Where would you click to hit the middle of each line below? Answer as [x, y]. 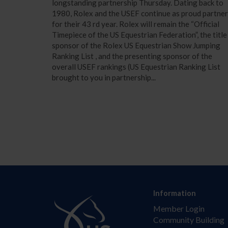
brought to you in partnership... [104, 78]
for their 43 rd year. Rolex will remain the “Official [135, 24]
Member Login [179, 209]
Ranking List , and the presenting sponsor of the [132, 56]
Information [175, 193]
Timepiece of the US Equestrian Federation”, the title [139, 35]
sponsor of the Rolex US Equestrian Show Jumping [136, 46]
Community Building [189, 220]
